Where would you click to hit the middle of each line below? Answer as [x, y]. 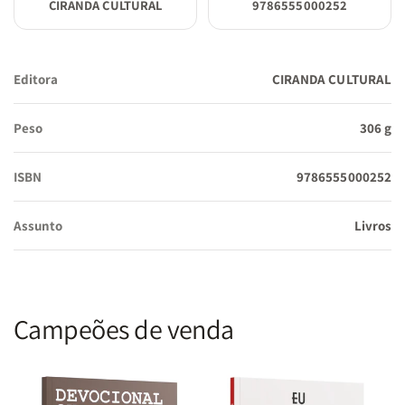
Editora [36, 79]
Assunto [38, 225]
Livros [372, 225]
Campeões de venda [124, 329]
